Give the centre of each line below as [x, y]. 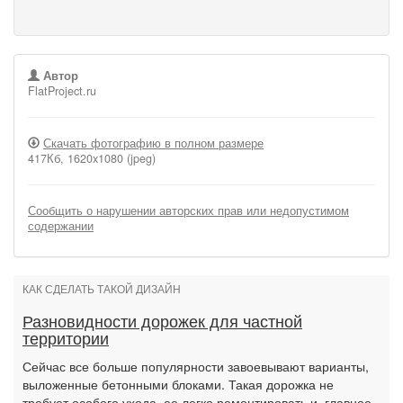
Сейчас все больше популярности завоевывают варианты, [196, 366]
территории [66, 339]
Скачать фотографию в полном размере [153, 143]
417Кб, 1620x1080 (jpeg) [92, 158]
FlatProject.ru [62, 91]
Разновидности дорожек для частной [162, 322]
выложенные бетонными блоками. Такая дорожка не [178, 384]
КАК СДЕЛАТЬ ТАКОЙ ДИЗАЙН [102, 290]
